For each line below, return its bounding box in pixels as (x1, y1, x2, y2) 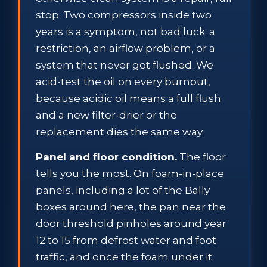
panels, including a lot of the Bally (36, 184, 210, 196)
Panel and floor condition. (36, 150, 177, 163)
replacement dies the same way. (36, 125, 204, 138)
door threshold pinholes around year (36, 217, 226, 229)
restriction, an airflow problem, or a (36, 42, 215, 54)
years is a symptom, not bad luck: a (36, 25, 215, 38)
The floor (177, 150, 226, 163)
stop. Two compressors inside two (36, 8, 212, 21)
